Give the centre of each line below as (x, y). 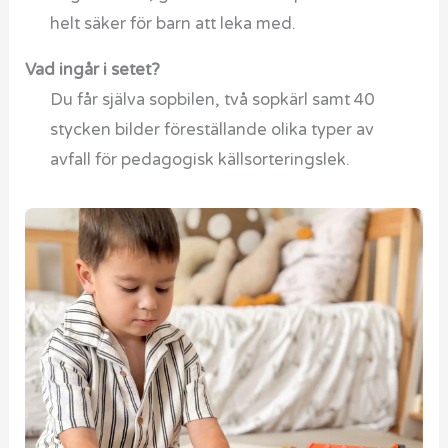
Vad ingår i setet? (93, 70)
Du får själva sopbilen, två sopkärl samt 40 (211, 100)
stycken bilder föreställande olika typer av (211, 130)
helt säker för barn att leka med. (172, 23)
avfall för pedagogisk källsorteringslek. (199, 160)
